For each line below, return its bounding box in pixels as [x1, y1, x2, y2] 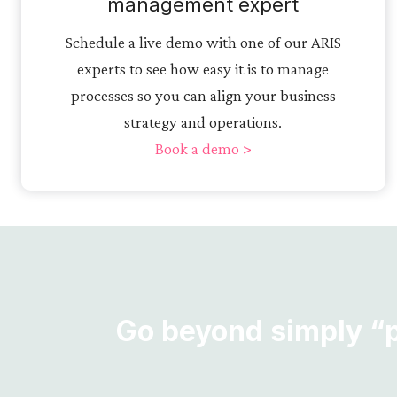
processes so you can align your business [70, 85, 336, 105]
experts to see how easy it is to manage [77, 58, 330, 78]
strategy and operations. [124, 112, 283, 131]
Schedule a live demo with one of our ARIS [65, 32, 341, 51]
